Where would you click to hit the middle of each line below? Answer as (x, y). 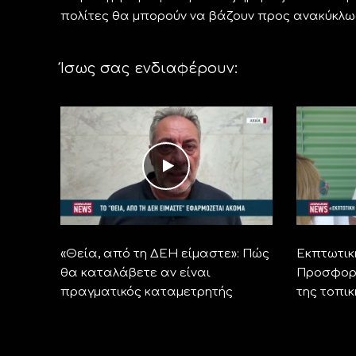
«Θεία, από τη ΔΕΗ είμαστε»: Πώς (164, 254)
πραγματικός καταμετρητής (146, 292)
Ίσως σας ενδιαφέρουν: (149, 68)
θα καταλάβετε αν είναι (135, 273)
